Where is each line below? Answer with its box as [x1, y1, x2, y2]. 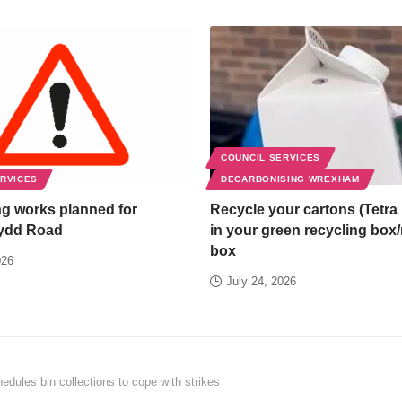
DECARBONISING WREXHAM [221, 173, 360, 184]
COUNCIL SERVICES [221, 152, 321, 162]
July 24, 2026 [226, 274, 296, 288]
